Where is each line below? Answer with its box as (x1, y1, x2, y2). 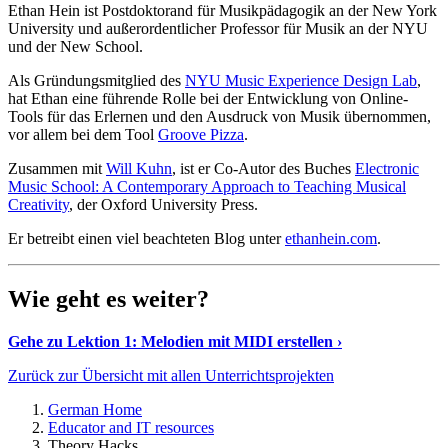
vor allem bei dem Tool (8, 126, 158, 144)
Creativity (8, 196, 69, 214)
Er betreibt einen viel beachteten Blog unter (8, 230, 285, 248)
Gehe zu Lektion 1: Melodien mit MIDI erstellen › (8, 332, 342, 350)
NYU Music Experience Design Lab (185, 72, 417, 90)
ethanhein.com (285, 230, 377, 248)
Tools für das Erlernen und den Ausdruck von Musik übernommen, (8, 108, 431, 126)
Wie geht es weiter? (8, 286, 215, 313)
